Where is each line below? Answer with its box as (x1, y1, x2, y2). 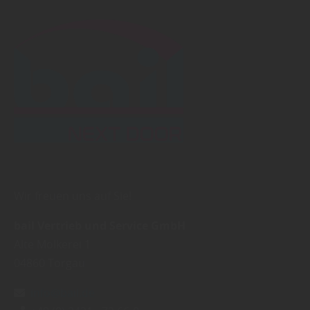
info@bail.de (30, 284, 95, 300)
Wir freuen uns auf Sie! (14, 188, 131, 203)
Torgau (48, 255, 85, 271)
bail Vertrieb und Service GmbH (14, 217, 185, 233)
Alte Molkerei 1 (14, 236, 91, 252)
